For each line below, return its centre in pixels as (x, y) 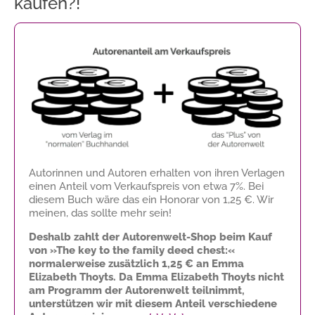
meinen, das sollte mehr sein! (100, 213)
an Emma (219, 263)
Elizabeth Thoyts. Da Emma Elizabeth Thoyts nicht (156, 277)
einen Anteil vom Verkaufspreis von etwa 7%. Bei (146, 186)
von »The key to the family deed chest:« (132, 250)
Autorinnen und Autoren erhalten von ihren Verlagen (157, 173)
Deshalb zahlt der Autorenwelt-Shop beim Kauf (150, 237)
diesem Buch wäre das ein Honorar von (126, 199)
